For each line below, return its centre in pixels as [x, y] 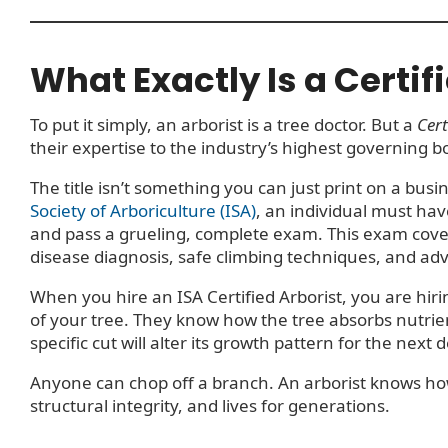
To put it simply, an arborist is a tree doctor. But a [223, 124]
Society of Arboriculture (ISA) [143, 210]
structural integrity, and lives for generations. [210, 405]
